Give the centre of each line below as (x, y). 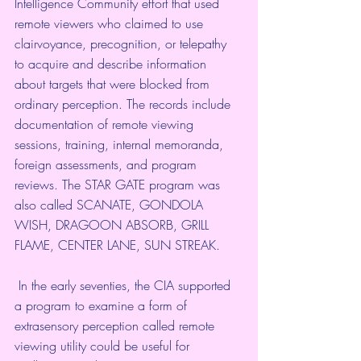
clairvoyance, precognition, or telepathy (122, 43)
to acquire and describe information (112, 63)
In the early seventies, (77, 285)
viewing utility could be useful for (104, 345)
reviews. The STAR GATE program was (119, 184)
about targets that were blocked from (114, 83)
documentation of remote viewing (106, 124)
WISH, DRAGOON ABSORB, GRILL (114, 224)
